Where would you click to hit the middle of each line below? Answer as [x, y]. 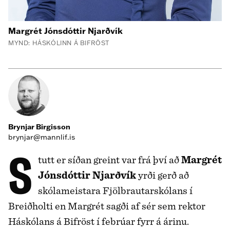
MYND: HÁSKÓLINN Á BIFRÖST [59, 43]
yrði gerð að [162, 175]
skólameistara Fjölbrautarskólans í [115, 190]
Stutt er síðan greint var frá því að [109, 160]
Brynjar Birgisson [39, 127]
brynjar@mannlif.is [42, 137]
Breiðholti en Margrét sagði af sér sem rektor [107, 206]
